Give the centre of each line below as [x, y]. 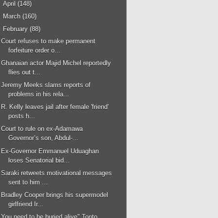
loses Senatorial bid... [39, 160]
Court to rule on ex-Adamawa [42, 129]
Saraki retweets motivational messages [57, 173]
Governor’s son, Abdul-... [44, 138]
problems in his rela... [39, 94]
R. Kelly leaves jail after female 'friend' [55, 107]
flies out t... [25, 72]
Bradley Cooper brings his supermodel [55, 195]
